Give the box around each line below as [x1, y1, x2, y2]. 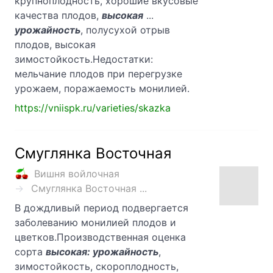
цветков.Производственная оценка [15, 231, 186, 244]
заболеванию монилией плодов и [15, 216, 176, 229]
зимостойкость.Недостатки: [15, 53, 153, 66]
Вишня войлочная [34, 168, 119, 180]
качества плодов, [15, 9, 102, 22]
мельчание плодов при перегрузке [15, 68, 182, 80]
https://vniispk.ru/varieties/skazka [15, 102, 171, 115]
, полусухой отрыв [80, 24, 170, 37]
